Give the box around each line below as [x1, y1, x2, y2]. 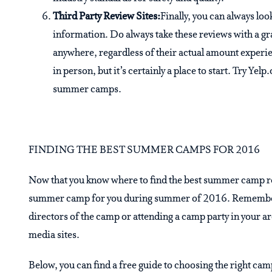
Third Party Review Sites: [53, 11, 160, 23]
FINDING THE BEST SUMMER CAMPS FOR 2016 [29, 144, 260, 157]
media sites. [29, 229, 80, 242]
